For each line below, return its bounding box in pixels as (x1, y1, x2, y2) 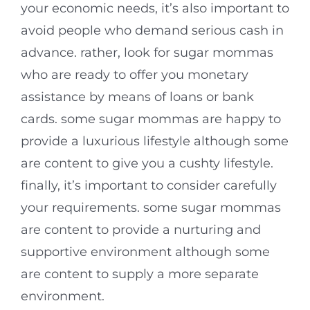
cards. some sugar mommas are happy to (21, 111, 281, 127)
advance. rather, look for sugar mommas (21, 45, 273, 61)
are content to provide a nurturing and (21, 222, 261, 238)
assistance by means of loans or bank (21, 89, 254, 105)
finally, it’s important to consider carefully (21, 178, 277, 194)
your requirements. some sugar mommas (21, 200, 281, 216)
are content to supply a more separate (21, 266, 259, 282)
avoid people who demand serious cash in (21, 23, 284, 39)
